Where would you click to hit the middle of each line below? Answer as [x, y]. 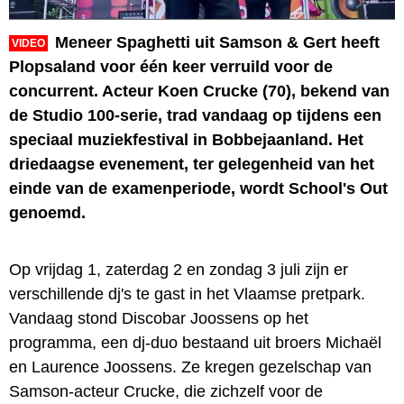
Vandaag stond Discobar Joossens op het [159, 318]
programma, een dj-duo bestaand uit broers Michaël [195, 342]
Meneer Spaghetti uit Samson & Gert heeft [217, 42]
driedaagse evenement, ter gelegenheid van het [192, 164]
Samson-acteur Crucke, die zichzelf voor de [166, 391]
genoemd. [47, 212]
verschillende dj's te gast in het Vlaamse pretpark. [187, 294]
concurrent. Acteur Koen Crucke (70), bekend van [199, 91]
